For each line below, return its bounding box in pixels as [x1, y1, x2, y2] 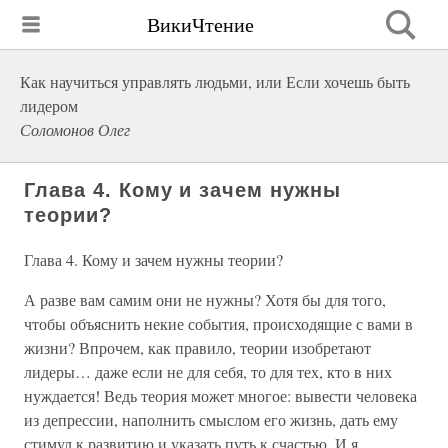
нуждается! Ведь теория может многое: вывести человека [24, 385, 417, 406]
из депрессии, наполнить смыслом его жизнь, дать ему [24, 409, 398, 430]
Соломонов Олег [20, 119, 130, 140]
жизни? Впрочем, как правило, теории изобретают [24, 337, 371, 358]
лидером [20, 95, 78, 116]
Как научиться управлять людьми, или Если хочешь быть [20, 71, 410, 92]
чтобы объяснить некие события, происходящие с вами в [24, 313, 413, 334]
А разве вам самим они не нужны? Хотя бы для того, [24, 289, 386, 310]
